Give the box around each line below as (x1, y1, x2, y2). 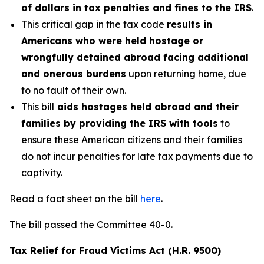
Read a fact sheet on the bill (9, 193, 140, 204)
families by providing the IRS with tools (21, 117, 218, 129)
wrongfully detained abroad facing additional (21, 51, 249, 63)
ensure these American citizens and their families (21, 134, 242, 146)
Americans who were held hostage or (21, 35, 203, 47)
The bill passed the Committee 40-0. (9, 219, 175, 230)
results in (167, 18, 212, 30)
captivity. (21, 167, 62, 179)
